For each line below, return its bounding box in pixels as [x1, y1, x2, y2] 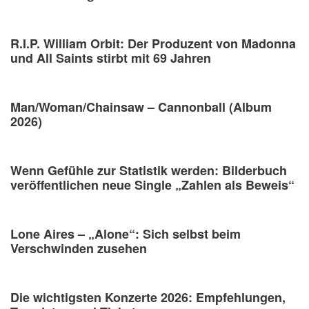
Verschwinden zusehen [10, 239, 147, 257]
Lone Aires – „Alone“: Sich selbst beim [10, 224, 241, 243]
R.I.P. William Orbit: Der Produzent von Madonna [10, 34, 296, 52]
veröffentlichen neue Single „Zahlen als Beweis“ [10, 175, 295, 194]
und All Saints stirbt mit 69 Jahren [10, 48, 211, 67]
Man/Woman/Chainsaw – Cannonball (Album [10, 97, 272, 116]
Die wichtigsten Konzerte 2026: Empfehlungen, [10, 288, 286, 306]
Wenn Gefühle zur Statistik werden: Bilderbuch [10, 161, 287, 179]
